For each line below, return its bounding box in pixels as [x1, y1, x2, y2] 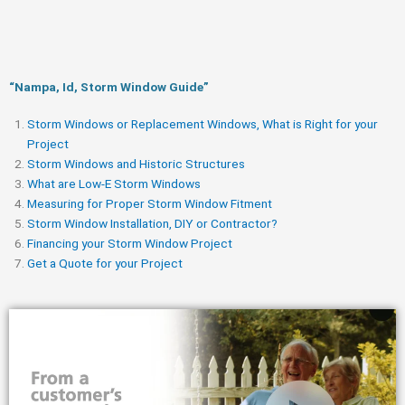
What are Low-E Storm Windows [27, 175, 201, 191]
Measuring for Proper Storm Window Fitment [27, 195, 272, 211]
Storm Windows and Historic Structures [27, 155, 245, 171]
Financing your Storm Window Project [27, 235, 232, 250]
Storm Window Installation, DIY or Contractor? [27, 215, 278, 231]
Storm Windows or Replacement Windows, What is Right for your [27, 116, 378, 131]
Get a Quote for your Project [27, 255, 183, 270]
